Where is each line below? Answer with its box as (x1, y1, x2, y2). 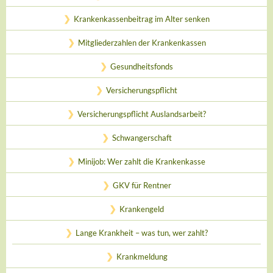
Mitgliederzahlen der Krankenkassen (77, 38, 206, 48)
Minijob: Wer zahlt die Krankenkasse (78, 157, 205, 166)
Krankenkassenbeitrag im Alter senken (74, 14, 210, 24)
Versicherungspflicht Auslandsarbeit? (77, 109, 206, 119)
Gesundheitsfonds (110, 62, 173, 71)
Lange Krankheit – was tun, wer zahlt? (76, 228, 208, 238)
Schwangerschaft (112, 133, 172, 143)
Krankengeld (119, 204, 164, 214)
